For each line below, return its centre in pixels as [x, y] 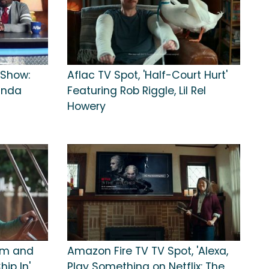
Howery [86, 106]
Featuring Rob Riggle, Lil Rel [137, 90]
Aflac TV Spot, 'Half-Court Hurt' [147, 75]
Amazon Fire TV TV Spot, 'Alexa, [148, 251]
